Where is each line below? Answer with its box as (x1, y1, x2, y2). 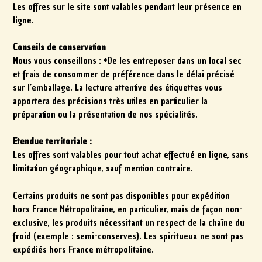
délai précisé (184, 68, 235, 81)
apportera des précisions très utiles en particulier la (13, 95, 208, 108)
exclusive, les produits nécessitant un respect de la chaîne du (13, 216, 245, 229)
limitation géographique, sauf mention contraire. (13, 163, 194, 175)
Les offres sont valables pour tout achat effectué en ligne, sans (13, 149, 249, 161)
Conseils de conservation (13, 42, 106, 54)
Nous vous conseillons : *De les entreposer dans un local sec (13, 55, 242, 67)
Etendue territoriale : (13, 136, 92, 148)
